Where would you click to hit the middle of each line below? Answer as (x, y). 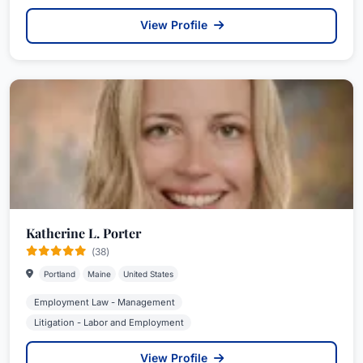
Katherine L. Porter (83, 233)
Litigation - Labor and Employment (109, 322)
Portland (60, 273)
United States (148, 273)
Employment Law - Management (104, 302)
